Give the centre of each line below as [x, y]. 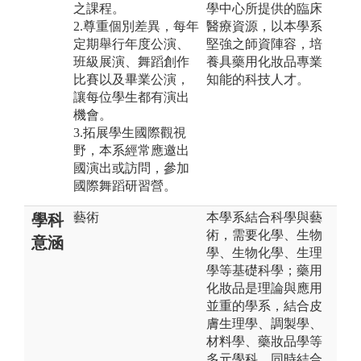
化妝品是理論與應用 [264, 288]
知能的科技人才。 [258, 79]
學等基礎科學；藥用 [264, 270]
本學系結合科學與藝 [264, 217]
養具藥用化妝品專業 [264, 61]
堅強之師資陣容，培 [264, 44]
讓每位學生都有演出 [131, 97]
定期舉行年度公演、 [131, 44]
